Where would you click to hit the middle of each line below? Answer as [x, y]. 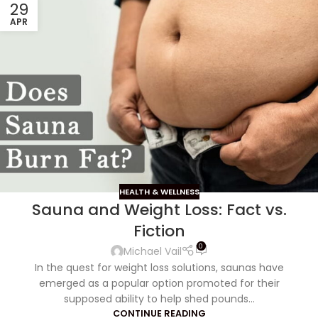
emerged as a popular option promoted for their [159, 283]
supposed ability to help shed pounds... [159, 298]
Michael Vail [152, 251]
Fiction [159, 231]
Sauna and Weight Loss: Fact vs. [159, 210]
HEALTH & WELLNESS [159, 191]
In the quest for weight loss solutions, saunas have [159, 267]
